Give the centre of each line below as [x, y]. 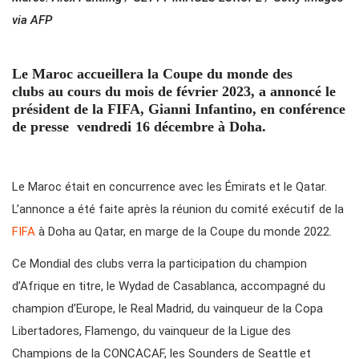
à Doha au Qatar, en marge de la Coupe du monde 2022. [185, 232]
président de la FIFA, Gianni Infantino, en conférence [179, 109]
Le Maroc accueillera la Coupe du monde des [152, 74]
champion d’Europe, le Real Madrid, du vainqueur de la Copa [167, 309]
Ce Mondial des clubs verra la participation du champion [159, 264]
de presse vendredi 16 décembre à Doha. [139, 127]
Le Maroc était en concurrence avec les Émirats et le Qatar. [169, 187]
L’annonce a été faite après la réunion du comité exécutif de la [178, 210]
